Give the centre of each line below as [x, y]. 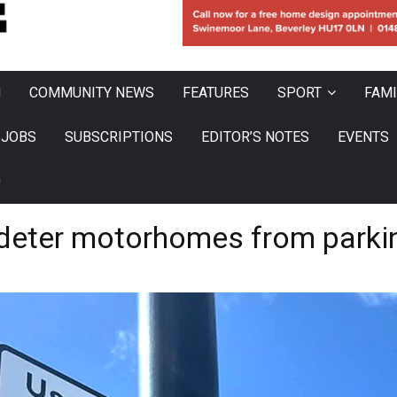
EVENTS [363, 137]
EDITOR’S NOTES [255, 137]
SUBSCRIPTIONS [119, 137]
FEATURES [216, 93]
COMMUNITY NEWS [92, 93]
